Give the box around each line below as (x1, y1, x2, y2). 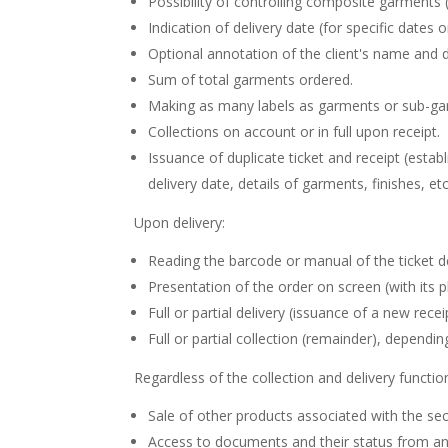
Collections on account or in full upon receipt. (148, 121, 441, 141)
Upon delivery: (134, 212, 226, 232)
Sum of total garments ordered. (148, 69, 354, 89)
